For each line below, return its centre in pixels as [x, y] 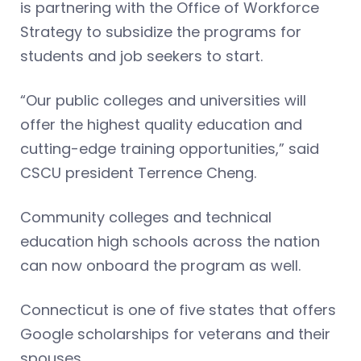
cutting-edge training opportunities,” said [170, 149]
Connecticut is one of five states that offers [178, 310]
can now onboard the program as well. [162, 266]
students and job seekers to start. [143, 56]
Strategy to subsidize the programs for [161, 32]
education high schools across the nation [170, 242]
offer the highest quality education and [161, 125]
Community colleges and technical [146, 218]
